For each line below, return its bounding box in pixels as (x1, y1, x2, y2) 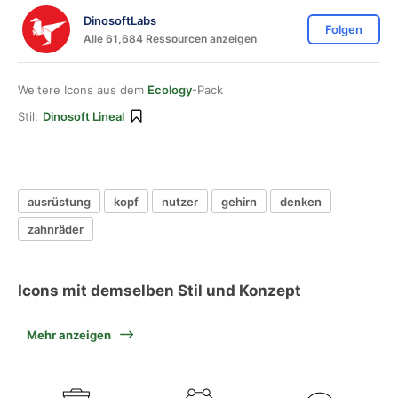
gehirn (221, 194, 257, 209)
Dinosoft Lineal (43, 109, 124, 123)
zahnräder (28, 221, 84, 236)
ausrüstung (28, 194, 91, 209)
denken (280, 194, 322, 209)
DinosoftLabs (84, 12, 156, 28)
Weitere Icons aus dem (18, 83, 147, 97)
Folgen (325, 22, 362, 36)
